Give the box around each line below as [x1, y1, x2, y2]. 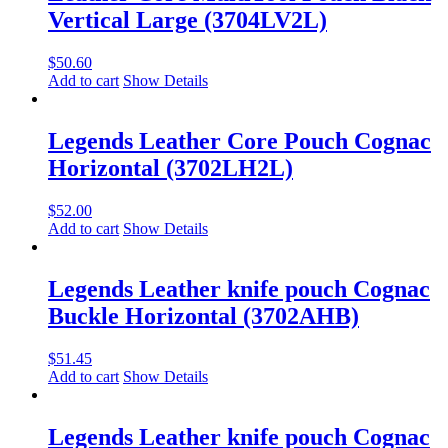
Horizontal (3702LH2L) [48, 154, 293, 181]
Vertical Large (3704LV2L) [48, 7, 327, 34]
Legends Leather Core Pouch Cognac [48, 127, 431, 154]
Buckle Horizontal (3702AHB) [48, 302, 359, 329]
